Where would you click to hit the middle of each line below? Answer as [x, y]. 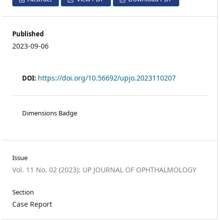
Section [23, 192]
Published [28, 34]
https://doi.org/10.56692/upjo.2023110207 [107, 78]
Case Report [32, 204]
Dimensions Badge [50, 113]
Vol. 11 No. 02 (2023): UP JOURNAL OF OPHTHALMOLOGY [104, 169]
